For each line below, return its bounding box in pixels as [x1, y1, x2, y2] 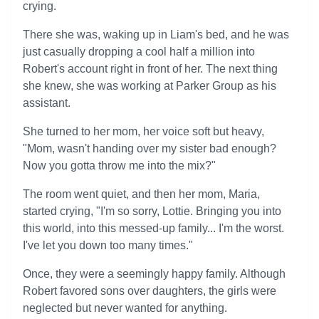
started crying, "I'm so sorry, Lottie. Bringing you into [23, 205, 281, 217]
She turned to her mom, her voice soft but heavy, [23, 125, 264, 137]
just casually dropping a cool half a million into [23, 46, 255, 58]
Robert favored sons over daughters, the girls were [23, 285, 276, 297]
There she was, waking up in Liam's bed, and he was [23, 28, 289, 41]
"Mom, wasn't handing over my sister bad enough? [23, 142, 276, 155]
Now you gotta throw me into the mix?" [23, 159, 216, 172]
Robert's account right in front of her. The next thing [23, 63, 278, 75]
